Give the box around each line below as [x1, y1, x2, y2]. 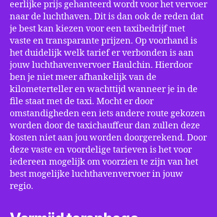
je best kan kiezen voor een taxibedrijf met [10, 23, 185, 34]
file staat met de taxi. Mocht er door [10, 96, 154, 107]
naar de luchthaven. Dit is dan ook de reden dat [10, 11, 203, 22]
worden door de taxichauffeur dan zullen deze [10, 120, 200, 131]
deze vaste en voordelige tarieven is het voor [10, 144, 192, 155]
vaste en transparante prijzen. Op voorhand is [10, 35, 197, 46]
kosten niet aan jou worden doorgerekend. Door [10, 132, 207, 143]
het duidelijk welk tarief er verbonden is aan [10, 47, 194, 59]
